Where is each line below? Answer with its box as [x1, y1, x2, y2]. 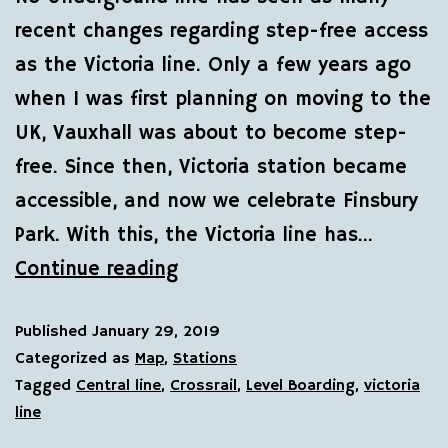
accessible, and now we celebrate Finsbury [15, 188, 418, 214]
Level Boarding [246, 375, 355, 396]
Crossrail [170, 375, 237, 396]
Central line [76, 375, 161, 396]
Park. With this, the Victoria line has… [15, 222, 373, 248]
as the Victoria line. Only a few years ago [15, 52, 411, 78]
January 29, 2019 [92, 321, 220, 342]
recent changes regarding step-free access [15, 18, 428, 44]
